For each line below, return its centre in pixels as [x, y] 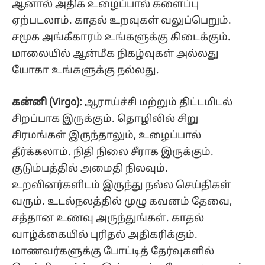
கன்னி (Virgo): [47, 102]
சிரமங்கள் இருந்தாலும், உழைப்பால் [106, 135]
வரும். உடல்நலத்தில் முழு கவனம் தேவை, [122, 202]
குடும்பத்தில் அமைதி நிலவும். [90, 169]
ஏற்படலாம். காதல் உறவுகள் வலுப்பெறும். [122, 21]
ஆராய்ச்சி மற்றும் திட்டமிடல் [157, 102]
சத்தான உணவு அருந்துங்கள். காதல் [108, 218]
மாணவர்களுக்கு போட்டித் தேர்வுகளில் [113, 251]
